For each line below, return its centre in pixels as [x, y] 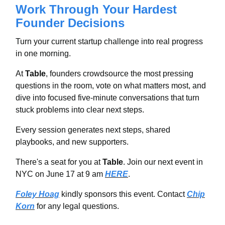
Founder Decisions [70, 23]
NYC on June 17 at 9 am [60, 174]
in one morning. [43, 53]
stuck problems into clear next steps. [80, 109]
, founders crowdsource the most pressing [120, 73]
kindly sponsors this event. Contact [123, 194]
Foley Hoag [37, 194]
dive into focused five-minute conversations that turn [107, 97]
